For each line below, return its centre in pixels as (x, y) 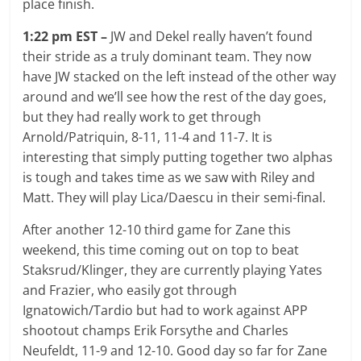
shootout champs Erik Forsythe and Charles (156, 330)
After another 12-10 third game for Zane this (157, 229)
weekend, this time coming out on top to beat (161, 249)
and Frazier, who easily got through (130, 290)
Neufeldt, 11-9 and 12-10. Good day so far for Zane (175, 350)
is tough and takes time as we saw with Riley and (169, 177)
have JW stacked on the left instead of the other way (180, 76)
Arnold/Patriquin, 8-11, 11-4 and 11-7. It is (148, 137)
